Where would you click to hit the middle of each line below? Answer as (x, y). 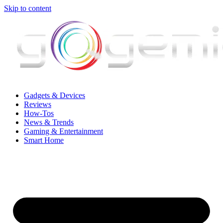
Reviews (38, 104)
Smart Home (44, 140)
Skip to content (28, 8)
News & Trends (49, 122)
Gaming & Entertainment (63, 131)
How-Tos (39, 113)
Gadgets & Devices (55, 95)
